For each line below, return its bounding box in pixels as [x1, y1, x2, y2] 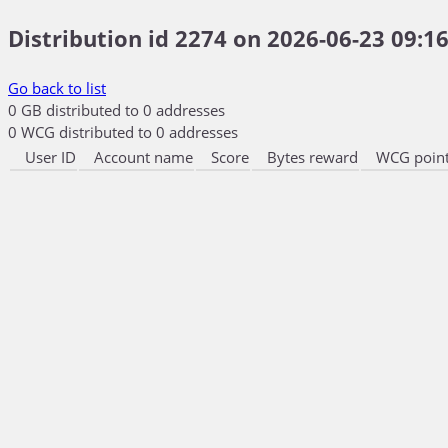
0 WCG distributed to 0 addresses [8, 122, 238, 142]
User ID [25, 147, 76, 167]
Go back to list [8, 78, 106, 98]
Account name [94, 147, 193, 167]
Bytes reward [267, 147, 358, 167]
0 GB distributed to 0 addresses [8, 100, 225, 120]
